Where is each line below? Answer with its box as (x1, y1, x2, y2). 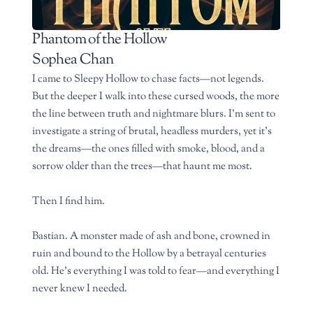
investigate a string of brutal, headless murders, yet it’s (32, 124, 272, 140)
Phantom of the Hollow (32, 29, 167, 51)
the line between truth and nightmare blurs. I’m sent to (32, 106, 276, 122)
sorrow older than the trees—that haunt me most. (32, 159, 253, 175)
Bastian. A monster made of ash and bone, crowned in (32, 228, 271, 245)
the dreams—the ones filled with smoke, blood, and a (32, 141, 265, 157)
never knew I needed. (32, 281, 128, 297)
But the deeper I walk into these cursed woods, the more (32, 89, 280, 105)
